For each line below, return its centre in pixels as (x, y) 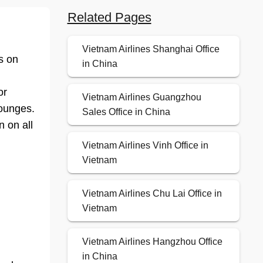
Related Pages (109, 18)
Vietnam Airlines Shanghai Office (151, 49)
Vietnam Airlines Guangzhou (141, 97)
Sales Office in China (126, 112)
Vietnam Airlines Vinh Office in (145, 146)
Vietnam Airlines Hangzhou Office (152, 242)
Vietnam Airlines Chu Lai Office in (152, 194)
